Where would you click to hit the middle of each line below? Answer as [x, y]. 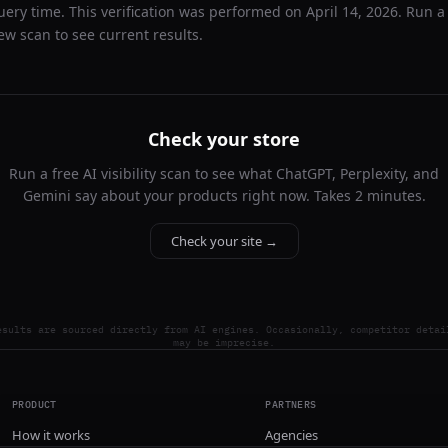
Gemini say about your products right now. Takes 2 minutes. [224, 195]
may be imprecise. [224, 342]
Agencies [292, 435]
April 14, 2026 [352, 11]
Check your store [224, 139]
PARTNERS [291, 404]
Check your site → [224, 241]
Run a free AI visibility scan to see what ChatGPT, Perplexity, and [224, 173]
